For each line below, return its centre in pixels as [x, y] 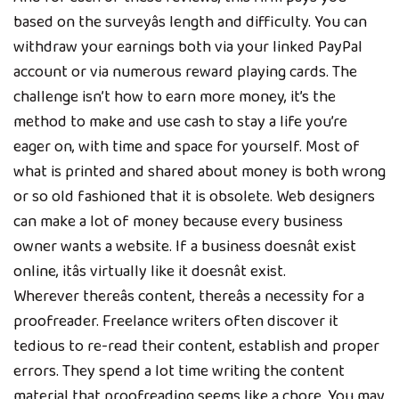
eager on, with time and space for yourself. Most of [187, 147]
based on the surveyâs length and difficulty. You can [190, 22]
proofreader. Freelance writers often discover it [176, 321]
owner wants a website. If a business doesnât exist [185, 246]
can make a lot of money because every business [178, 221]
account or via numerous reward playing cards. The [185, 72]
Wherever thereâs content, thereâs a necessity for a [189, 296]
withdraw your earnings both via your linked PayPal [188, 47]
